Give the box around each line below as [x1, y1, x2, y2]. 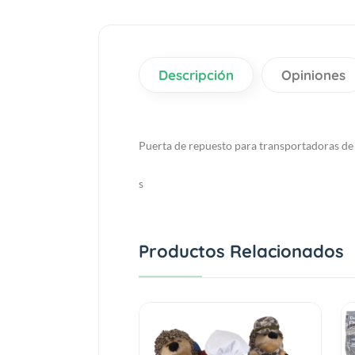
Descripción [158, 67, 234, 84]
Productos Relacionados [139, 240, 344, 263]
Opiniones [281, 67, 345, 84]
